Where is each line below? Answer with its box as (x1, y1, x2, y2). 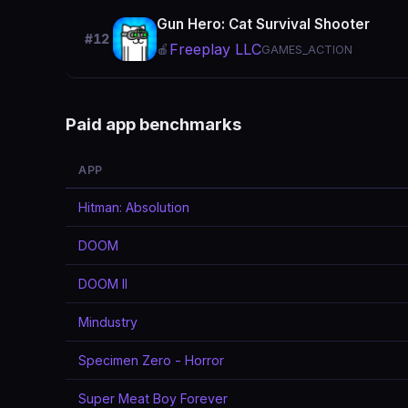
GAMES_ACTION (261, 43, 352, 56)
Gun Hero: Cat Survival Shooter (157, 15, 370, 33)
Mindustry (78, 314, 138, 330)
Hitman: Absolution (78, 199, 189, 215)
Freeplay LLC (169, 40, 261, 58)
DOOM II (78, 276, 127, 291)
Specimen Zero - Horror (78, 352, 224, 368)
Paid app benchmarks (66, 114, 241, 134)
